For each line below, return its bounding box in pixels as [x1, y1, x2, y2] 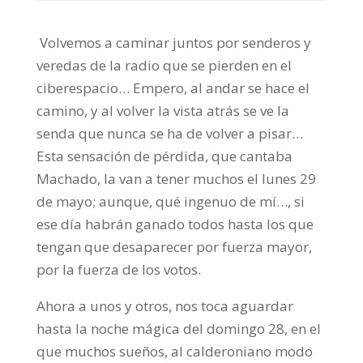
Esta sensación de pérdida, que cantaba [36, 147, 293, 166]
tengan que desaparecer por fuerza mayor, [36, 237, 312, 257]
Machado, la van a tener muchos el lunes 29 [36, 169, 316, 189]
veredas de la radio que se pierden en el [36, 56, 292, 75]
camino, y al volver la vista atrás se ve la [36, 101, 289, 121]
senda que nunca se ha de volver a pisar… [36, 124, 303, 143]
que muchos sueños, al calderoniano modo [36, 342, 313, 361]
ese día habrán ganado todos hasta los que [36, 215, 314, 234]
